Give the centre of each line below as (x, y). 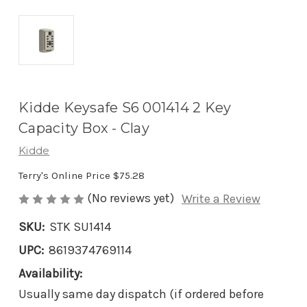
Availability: (50, 274)
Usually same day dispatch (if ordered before (141, 294)
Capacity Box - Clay (84, 128)
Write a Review (221, 199)
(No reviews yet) (131, 198)
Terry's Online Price (66, 176)
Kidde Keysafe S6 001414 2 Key (125, 108)
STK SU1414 (80, 227)
